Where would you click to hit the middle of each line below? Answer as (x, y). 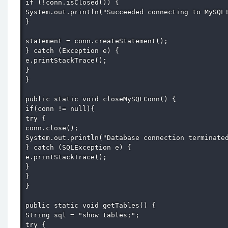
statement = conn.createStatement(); (99, 41)
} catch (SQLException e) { (80, 147)
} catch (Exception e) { (74, 51)
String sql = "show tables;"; (84, 215)
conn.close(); (54, 128)
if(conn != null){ (62, 109)
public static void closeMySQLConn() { (103, 99)
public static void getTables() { (93, 205)
